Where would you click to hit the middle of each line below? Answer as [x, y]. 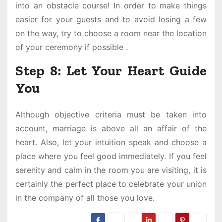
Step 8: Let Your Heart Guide [111, 71]
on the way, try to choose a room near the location [111, 33]
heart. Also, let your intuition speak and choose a [111, 142]
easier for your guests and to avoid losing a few [111, 20]
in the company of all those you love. [85, 198]
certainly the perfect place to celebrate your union [111, 184]
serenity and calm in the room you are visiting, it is [111, 170]
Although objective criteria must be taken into [111, 115]
